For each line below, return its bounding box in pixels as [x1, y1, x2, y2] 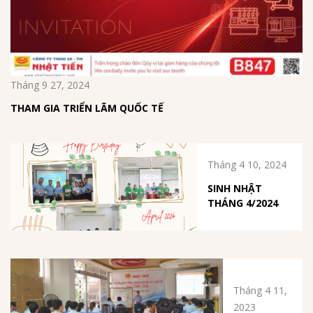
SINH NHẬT [208, 181, 263, 195]
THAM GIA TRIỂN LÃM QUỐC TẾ [10, 101, 163, 115]
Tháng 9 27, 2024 [10, 78, 89, 92]
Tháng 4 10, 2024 [208, 158, 287, 172]
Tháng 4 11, [233, 283, 287, 297]
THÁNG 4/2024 [208, 196, 279, 210]
